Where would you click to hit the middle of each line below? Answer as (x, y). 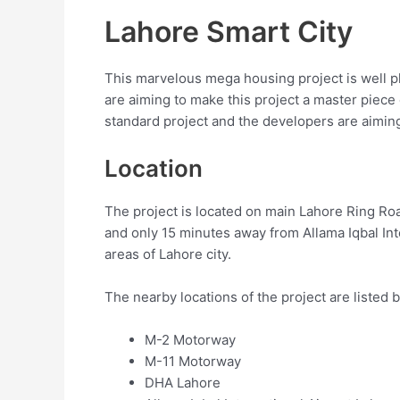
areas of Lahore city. (168, 254)
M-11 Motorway (193, 362)
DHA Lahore (183, 383)
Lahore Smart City (229, 32)
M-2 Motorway (190, 340)
